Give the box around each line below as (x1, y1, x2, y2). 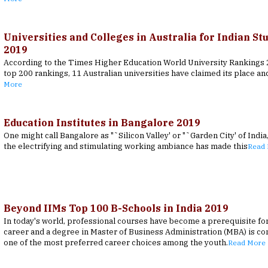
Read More (227, 238, 266, 248)
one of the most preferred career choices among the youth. (3, 237, 228, 248)
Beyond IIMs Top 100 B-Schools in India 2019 (3, 202, 229, 215)
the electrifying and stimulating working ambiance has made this (3, 141, 248, 152)
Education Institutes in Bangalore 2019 (3, 117, 200, 129)
